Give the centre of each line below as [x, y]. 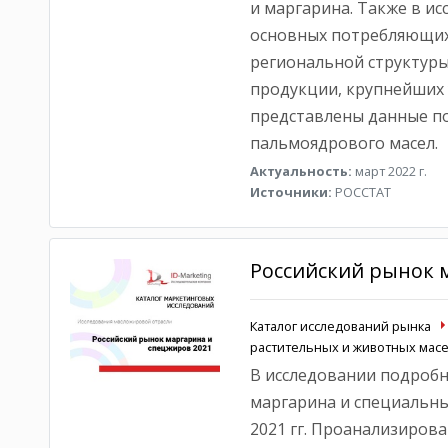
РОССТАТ [361, 192]
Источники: [290, 192]
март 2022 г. [389, 171]
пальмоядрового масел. [343, 143]
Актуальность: [300, 171]
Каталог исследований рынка [340, 326]
